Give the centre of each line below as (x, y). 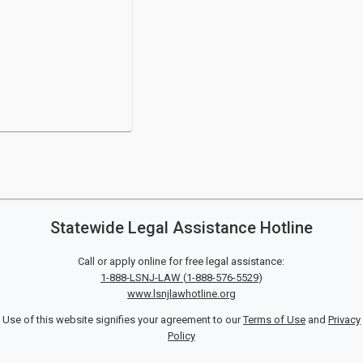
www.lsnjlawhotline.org (181, 294)
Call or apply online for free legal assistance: (181, 261)
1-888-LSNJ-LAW (141, 278)
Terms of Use (274, 320)
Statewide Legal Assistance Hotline (181, 228)
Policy (181, 336)
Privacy (344, 320)
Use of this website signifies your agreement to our (122, 320)
